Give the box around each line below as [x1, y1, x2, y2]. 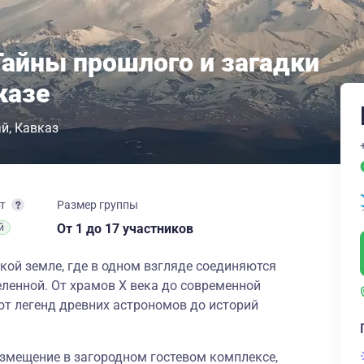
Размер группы [57, 198, 138, 211]
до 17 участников [86, 221, 193, 236]
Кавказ [15, 120, 58, 136]
